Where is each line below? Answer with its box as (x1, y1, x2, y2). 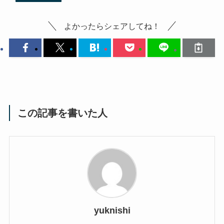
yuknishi (93, 205, 130, 215)
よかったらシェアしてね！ (64, 21, 160, 31)
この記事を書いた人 (17, 107, 108, 119)
